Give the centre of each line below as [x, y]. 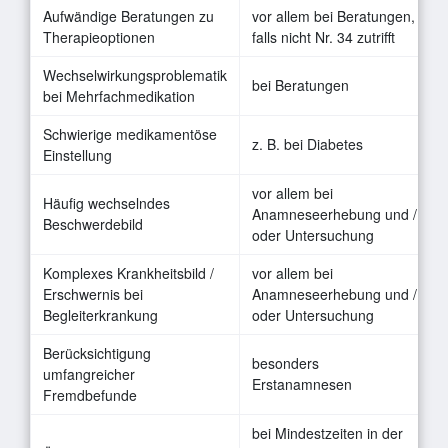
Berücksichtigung [97, 352]
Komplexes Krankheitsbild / [128, 272]
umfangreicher [89, 373]
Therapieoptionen [99, 36]
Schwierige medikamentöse [130, 133]
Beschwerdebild [93, 223]
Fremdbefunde [90, 394]
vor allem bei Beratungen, [333, 15]
